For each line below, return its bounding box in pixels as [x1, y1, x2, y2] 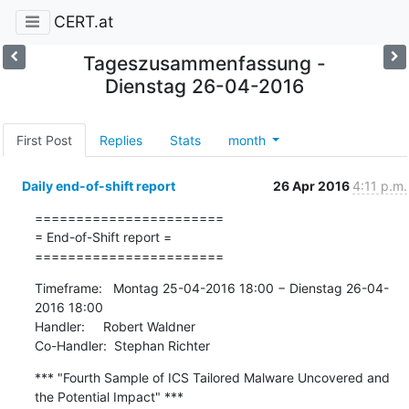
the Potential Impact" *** [34, 388, 184, 404]
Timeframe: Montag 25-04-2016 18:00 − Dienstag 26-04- [34, 279, 389, 296]
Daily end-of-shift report [21, 177, 175, 194]
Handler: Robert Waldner [34, 318, 195, 334]
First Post [16, 131, 72, 148]
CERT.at [53, 12, 113, 32]
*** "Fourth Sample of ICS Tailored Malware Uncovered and [34, 369, 390, 385]
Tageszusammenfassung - [82, 51, 326, 75]
